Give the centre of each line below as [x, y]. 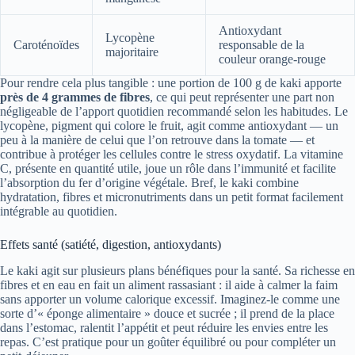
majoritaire [132, 52]
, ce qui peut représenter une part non [242, 97]
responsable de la [261, 44]
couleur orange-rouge [272, 59]
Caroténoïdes [46, 44]
